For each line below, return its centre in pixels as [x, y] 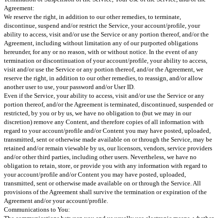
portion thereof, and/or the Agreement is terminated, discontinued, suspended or [109, 104]
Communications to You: [37, 209]
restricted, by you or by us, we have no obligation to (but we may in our [98, 113]
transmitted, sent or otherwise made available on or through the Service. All [102, 183]
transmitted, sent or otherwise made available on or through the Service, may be [108, 139]
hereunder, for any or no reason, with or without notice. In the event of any [101, 52]
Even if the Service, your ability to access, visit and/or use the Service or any [104, 95]
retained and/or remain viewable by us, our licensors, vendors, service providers [108, 148]
